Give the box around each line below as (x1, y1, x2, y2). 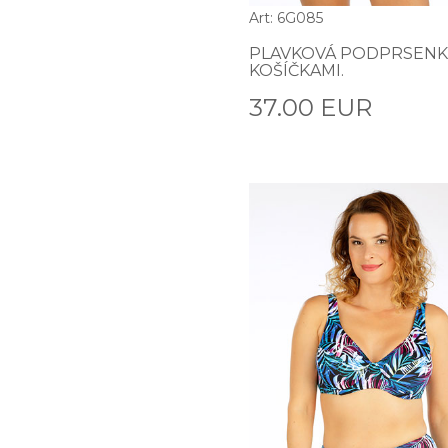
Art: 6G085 (249, 8, 323, 27)
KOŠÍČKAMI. (249, 60, 344, 80)
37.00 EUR (249, 92, 372, 122)
